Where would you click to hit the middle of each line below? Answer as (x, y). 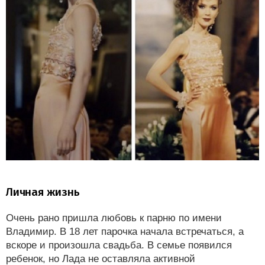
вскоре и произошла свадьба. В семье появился (119, 245)
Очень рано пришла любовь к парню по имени (114, 218)
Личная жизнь (43, 192)
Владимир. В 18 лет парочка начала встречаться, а (125, 232)
